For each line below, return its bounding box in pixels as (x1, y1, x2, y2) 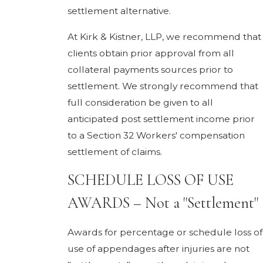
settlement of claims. (68, 146, 162, 157)
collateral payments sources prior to (68, 63, 233, 75)
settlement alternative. (68, 5, 171, 17)
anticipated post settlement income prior (68, 113, 255, 124)
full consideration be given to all (68, 96, 213, 108)
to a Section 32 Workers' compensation (68, 129, 245, 141)
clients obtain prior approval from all (68, 47, 234, 59)
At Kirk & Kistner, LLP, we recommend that (68, 31, 261, 42)
